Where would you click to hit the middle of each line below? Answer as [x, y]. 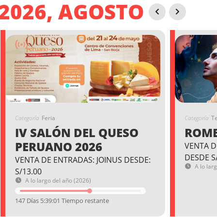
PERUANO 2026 [59, 147]
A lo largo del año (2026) [58, 180]
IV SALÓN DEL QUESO [77, 132]
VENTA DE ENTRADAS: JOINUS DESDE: [83, 160]
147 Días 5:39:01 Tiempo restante [62, 201]
